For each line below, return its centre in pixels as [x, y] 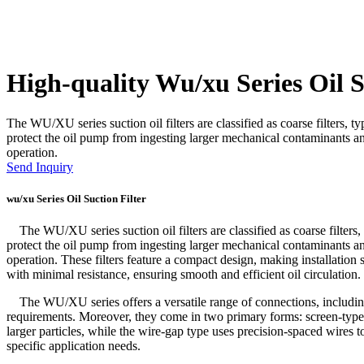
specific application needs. [74, 346]
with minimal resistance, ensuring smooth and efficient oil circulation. [184, 275]
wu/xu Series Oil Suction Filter [76, 199]
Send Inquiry [40, 167]
